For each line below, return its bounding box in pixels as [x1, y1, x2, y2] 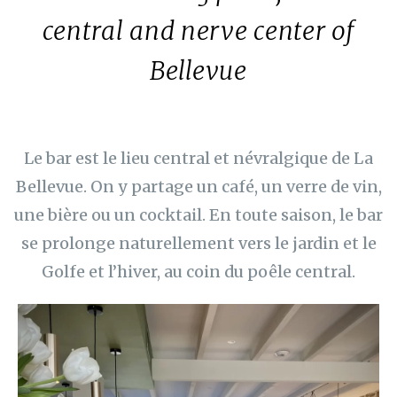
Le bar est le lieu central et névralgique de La [24, 148, 373, 168]
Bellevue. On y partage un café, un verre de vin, [15, 176, 382, 197]
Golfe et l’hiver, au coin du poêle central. [42, 261, 355, 282]
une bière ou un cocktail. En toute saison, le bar [14, 205, 383, 225]
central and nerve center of [42, 15, 355, 47]
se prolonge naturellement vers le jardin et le [20, 233, 377, 253]
